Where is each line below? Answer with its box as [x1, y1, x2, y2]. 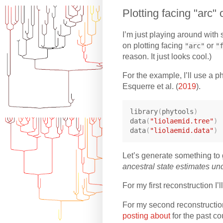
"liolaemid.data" [149, 126, 214, 135]
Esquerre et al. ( [122, 82, 179, 91]
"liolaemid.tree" [149, 117, 214, 125]
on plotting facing [122, 41, 185, 50]
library [129, 108, 158, 116]
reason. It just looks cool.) [122, 52, 212, 61]
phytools [161, 108, 194, 116]
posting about [122, 211, 171, 220]
